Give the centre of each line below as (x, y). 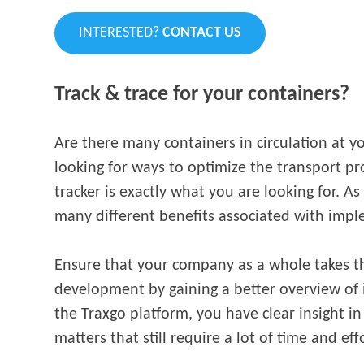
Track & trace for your (149, 95)
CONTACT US (202, 33)
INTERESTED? (121, 33)
